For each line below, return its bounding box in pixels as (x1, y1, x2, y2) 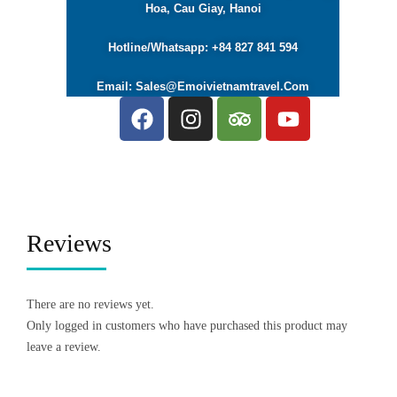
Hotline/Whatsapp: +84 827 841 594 (108, 41, 298, 54)
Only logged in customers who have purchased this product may (27, 319, 347, 332)
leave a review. (27, 340, 101, 354)
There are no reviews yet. (27, 298, 154, 311)
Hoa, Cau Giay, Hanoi (144, 2, 261, 15)
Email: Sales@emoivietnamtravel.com (97, 80, 309, 93)
